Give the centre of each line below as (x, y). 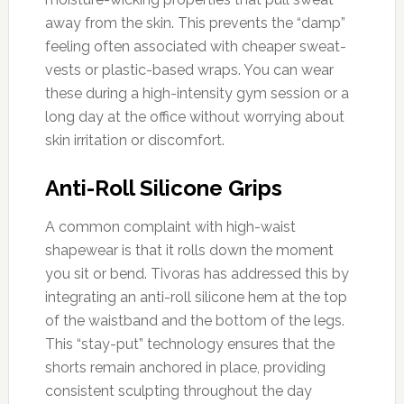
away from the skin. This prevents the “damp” (195, 23)
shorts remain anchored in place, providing (185, 367)
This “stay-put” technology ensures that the (189, 344)
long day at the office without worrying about (194, 116)
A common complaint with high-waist (170, 226)
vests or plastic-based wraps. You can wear (189, 69)
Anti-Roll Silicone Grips (163, 188)
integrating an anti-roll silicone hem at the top (196, 297)
